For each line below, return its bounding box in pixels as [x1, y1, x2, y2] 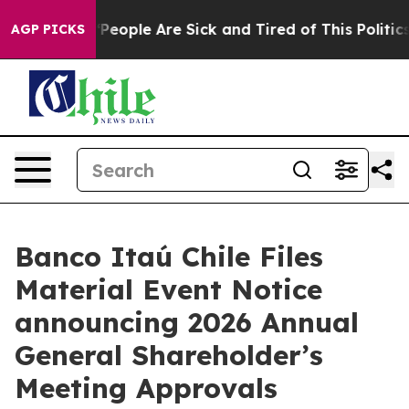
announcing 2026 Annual [15, 305, 359, 340]
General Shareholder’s [15, 338, 323, 372]
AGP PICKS [11, 21, 85, 37]
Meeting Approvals [15, 371, 278, 405]
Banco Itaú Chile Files [15, 239, 323, 274]
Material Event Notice [15, 272, 322, 307]
